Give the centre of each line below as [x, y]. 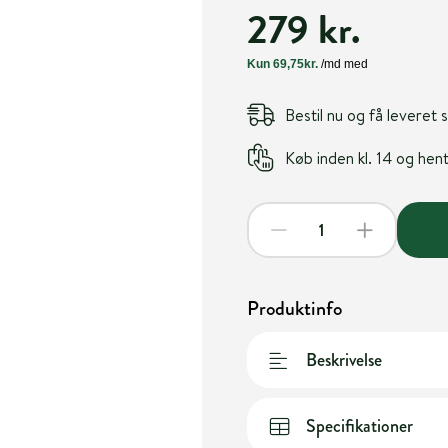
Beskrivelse [343, 359]
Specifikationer [359, 425]
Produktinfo [294, 308]
